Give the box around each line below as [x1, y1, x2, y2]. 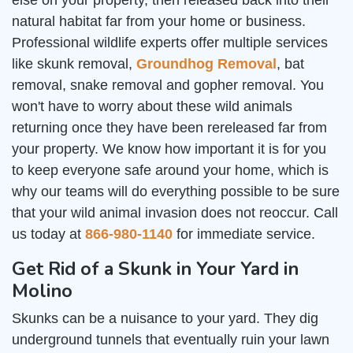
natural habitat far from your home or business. [12, 13, 306, 30]
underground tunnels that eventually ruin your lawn [12, 332, 329, 348]
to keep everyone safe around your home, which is [12, 162, 329, 179]
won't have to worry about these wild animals [12, 98, 292, 115]
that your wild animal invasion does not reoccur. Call [12, 205, 338, 221]
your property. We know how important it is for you [12, 141, 326, 158]
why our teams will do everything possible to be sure [12, 184, 340, 200]
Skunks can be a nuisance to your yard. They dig [12, 310, 318, 327]
